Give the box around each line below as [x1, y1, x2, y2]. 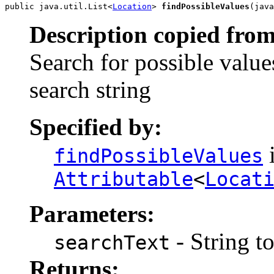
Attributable [54, 168, 193, 190]
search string [29, 76, 151, 103]
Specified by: [29, 113, 162, 140]
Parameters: [29, 200, 155, 227]
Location [113, 1, 152, 11]
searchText [54, 231, 170, 254]
